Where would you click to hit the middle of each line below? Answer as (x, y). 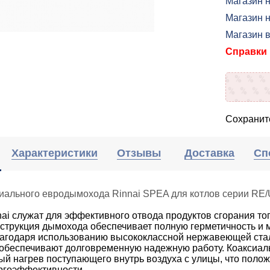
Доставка (209, 153)
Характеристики (55, 153)
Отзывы (139, 153)
